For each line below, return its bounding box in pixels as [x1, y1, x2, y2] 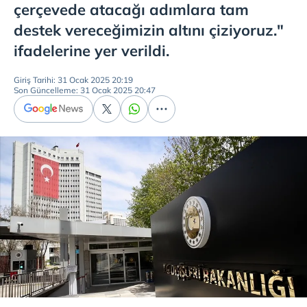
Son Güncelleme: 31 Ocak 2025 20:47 [14, 85, 156, 95]
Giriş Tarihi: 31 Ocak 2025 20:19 [14, 75, 133, 85]
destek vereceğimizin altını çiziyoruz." [14, 21, 284, 40]
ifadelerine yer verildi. [14, 41, 169, 60]
